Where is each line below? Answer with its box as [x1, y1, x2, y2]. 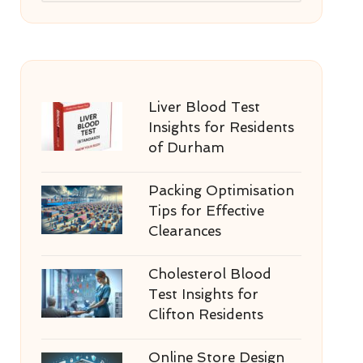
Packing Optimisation [147, 182, 294, 199]
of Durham [147, 139, 224, 156]
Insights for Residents [147, 119, 294, 135]
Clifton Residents [147, 306, 263, 322]
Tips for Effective [147, 203, 264, 219]
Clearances [147, 223, 221, 239]
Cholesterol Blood [147, 266, 271, 282]
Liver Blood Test [147, 99, 260, 115]
